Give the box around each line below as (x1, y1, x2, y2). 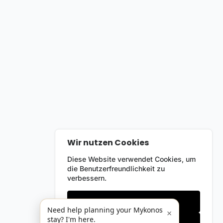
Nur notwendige (106, 197, 162, 206)
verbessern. (67, 174, 107, 183)
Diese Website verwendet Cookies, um (67, 155, 196, 164)
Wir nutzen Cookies (67, 136, 149, 148)
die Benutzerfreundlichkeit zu (67, 164, 165, 173)
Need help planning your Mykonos (47, 205, 163, 215)
